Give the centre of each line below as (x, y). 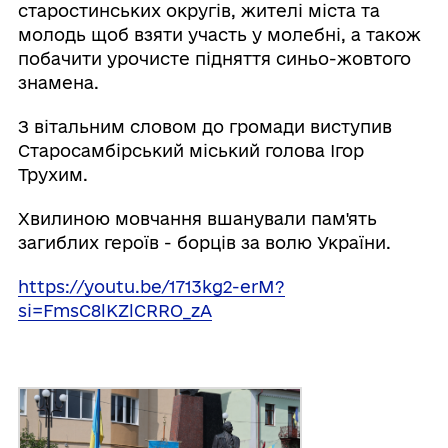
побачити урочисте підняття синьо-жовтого (214, 59)
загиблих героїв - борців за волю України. (204, 243)
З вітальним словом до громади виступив (204, 127)
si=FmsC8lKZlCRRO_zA (114, 311)
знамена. (58, 83)
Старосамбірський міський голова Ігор (190, 151)
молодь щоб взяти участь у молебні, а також (219, 35)
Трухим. (55, 175)
